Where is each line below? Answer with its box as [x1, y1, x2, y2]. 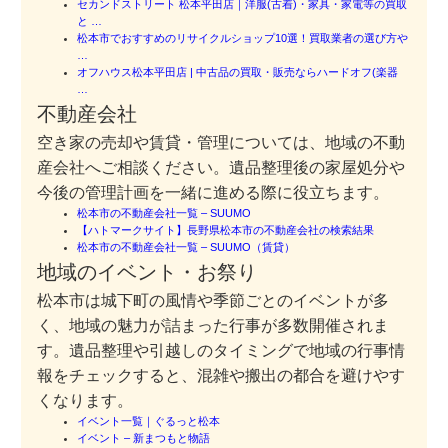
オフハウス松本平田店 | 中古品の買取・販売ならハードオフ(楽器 [77, 65, 398, 78]
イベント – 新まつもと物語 [77, 431, 210, 444]
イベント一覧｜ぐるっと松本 [77, 414, 220, 427]
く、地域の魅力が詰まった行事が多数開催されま [37, 316, 389, 334]
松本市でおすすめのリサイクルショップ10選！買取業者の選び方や [77, 31, 408, 44]
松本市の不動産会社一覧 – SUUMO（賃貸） [77, 240, 295, 253]
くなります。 [37, 391, 133, 409]
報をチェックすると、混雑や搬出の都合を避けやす [37, 366, 405, 384]
